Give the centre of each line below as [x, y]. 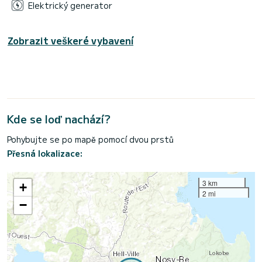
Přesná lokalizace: [45, 154]
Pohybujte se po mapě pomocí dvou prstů [90, 139]
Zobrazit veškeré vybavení [70, 41]
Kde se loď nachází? [59, 119]
